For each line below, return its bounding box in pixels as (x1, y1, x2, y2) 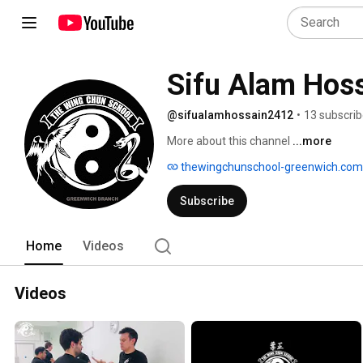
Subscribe (180, 194, 234, 207)
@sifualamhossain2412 (167, 109, 293, 122)
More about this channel (167, 135, 290, 147)
